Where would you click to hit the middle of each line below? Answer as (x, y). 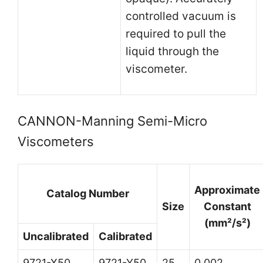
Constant (227, 206)
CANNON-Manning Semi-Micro (112, 121)
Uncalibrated (56, 236)
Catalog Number (87, 193)
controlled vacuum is (181, 16)
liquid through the (172, 51)
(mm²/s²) (227, 222)
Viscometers (56, 141)
